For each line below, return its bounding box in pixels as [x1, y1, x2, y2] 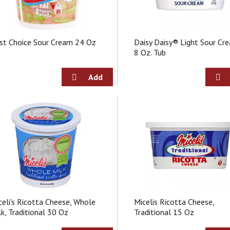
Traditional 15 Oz [134, 207, 195, 217]
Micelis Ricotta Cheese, [134, 197, 215, 207]
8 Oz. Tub [134, 47, 166, 57]
